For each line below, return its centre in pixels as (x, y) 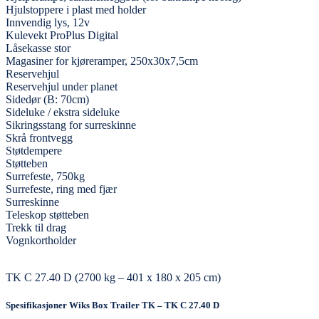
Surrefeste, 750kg (45, 176)
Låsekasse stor (38, 48)
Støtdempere (34, 150)
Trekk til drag (36, 227)
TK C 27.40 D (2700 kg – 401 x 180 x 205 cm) (113, 277)
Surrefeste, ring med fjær (61, 189)
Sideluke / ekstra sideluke (63, 112)
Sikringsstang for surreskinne (71, 125)
